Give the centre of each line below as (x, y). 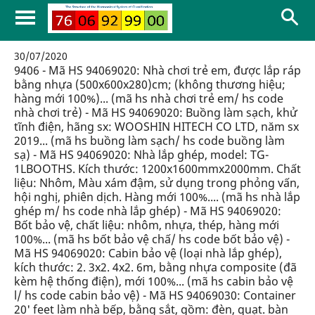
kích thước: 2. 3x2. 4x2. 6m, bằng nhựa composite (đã (155, 267)
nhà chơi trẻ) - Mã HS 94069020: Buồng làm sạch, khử (156, 112)
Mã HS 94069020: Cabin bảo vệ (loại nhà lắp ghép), (148, 253)
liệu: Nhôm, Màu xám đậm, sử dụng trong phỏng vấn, (157, 183)
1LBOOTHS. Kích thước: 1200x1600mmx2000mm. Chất (157, 169)
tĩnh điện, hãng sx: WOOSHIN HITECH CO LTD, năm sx (156, 127)
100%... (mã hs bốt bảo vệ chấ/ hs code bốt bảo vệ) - (152, 239)
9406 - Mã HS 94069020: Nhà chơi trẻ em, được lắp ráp (157, 70)
